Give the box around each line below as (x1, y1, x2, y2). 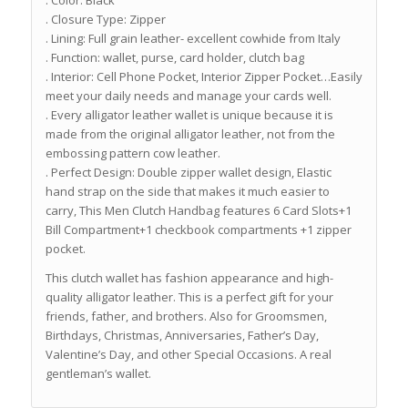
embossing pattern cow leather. (45, 145, 220, 162)
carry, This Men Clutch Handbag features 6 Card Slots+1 (45, 202, 352, 219)
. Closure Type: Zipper (45, 11, 166, 28)
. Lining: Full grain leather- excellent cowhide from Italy (45, 30, 341, 47)
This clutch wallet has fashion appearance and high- (45, 270, 333, 287)
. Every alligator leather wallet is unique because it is (45, 107, 333, 124)
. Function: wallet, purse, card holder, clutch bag (45, 49, 304, 66)
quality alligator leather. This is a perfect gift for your (45, 289, 333, 306)
